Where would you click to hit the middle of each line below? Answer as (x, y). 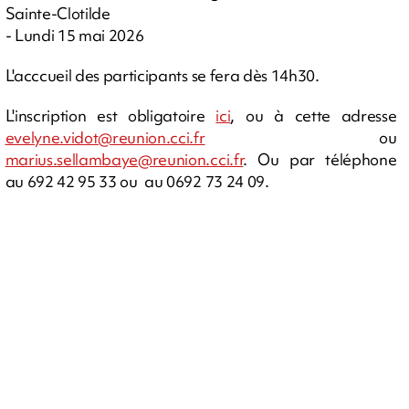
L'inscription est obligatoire (110, 115)
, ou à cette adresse (314, 115)
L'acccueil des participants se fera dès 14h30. (164, 75)
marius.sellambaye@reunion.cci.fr (124, 159)
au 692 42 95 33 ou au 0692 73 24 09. (137, 181)
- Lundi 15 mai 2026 (74, 35)
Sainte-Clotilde (58, 13)
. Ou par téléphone (320, 159)
